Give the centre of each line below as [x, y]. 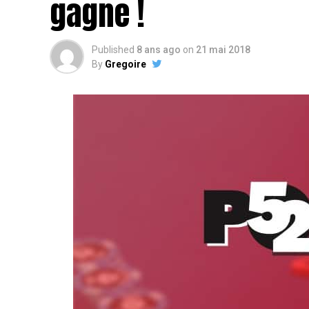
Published [113, 50]
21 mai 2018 [223, 50]
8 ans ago [159, 50]
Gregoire [126, 64]
